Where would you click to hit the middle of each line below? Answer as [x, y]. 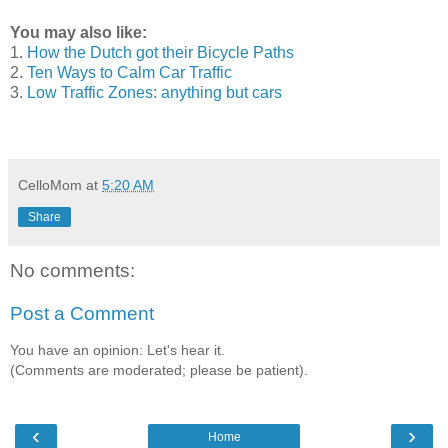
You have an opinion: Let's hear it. [117, 349]
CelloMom [50, 184]
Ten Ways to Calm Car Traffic [129, 72]
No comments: [72, 270]
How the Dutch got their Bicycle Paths [160, 52]
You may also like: [78, 32]
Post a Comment [82, 314]
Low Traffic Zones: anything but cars [154, 92]
